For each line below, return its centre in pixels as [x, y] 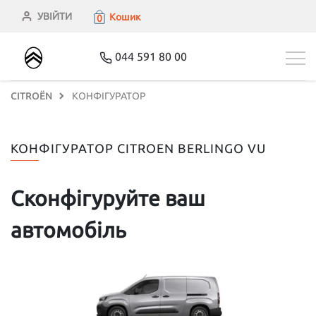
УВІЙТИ [55, 16]
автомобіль [68, 230]
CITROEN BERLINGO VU [192, 148]
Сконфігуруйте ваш [108, 198]
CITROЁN [31, 96]
